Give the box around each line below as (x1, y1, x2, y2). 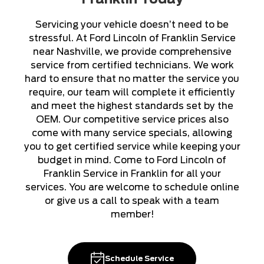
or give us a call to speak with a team (45, 194, 219, 206)
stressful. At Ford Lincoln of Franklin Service (28, 32, 236, 44)
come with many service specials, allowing (32, 127, 232, 138)
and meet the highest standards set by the (31, 100, 233, 111)
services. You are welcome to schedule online (25, 181, 239, 193)
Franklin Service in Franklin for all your (43, 167, 221, 179)
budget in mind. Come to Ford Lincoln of (38, 154, 226, 166)
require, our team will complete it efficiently (29, 86, 235, 98)
